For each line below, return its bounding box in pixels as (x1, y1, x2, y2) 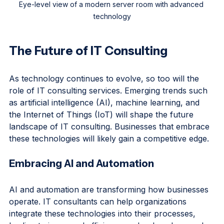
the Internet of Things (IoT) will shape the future (9, 126, 196, 136)
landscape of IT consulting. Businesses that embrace (9, 138, 212, 148)
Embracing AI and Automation (9, 174, 154, 186)
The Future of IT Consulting (9, 60, 167, 75)
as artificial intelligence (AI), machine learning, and (9, 114, 202, 124)
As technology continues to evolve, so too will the (9, 90, 201, 100)
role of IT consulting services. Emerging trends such (9, 102, 210, 112)
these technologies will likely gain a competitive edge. (9, 150, 209, 160)
